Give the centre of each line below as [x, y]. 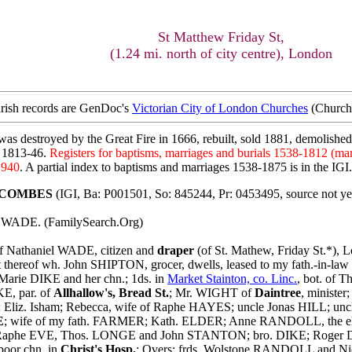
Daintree [278, 293]
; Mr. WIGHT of [212, 293]
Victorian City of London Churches [220, 108]
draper [176, 250]
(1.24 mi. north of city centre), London [221, 53]
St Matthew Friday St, [221, 37]
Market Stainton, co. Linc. [232, 279]
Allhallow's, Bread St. [111, 293]
